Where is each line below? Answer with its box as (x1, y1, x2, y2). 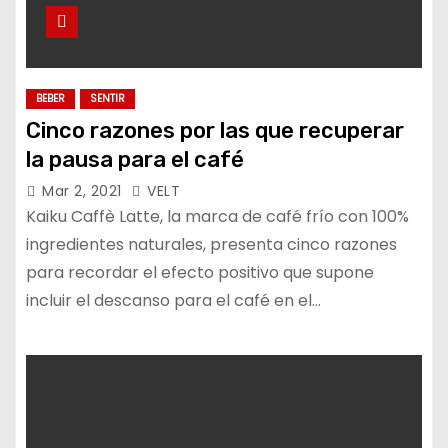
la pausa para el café (26, 146, 244, 173)
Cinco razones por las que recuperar (26, 117, 404, 144)
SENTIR (90, 91, 125, 106)
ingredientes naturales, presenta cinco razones (26, 233, 397, 256)
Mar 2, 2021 (42, 181, 126, 201)
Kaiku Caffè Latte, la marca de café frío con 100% (26, 205, 409, 228)
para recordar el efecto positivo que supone (26, 261, 374, 284)
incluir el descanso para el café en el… (26, 289, 321, 312)
